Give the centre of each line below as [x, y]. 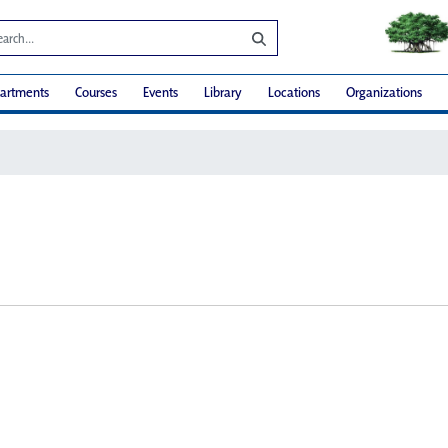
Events [160, 92]
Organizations [384, 92]
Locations [294, 92]
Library [223, 92]
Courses [96, 92]
